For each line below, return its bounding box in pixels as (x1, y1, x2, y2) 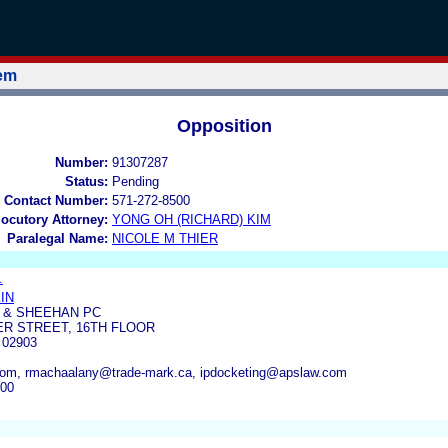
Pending (112, 173, 159, 189)
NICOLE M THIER (112, 230, 218, 246)
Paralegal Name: (7, 230, 108, 246)
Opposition (176, 115, 272, 136)
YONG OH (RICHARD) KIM (112, 211, 271, 227)
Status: (65, 173, 108, 189)
